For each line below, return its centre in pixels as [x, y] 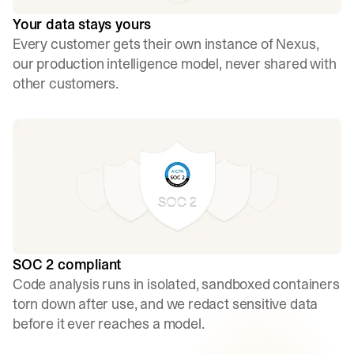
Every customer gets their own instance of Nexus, [166, 43]
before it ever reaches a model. [109, 323]
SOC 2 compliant [67, 264]
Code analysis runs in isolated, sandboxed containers [176, 284]
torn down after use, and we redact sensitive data [166, 303]
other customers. [66, 83]
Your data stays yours [82, 24]
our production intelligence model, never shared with [175, 63]
